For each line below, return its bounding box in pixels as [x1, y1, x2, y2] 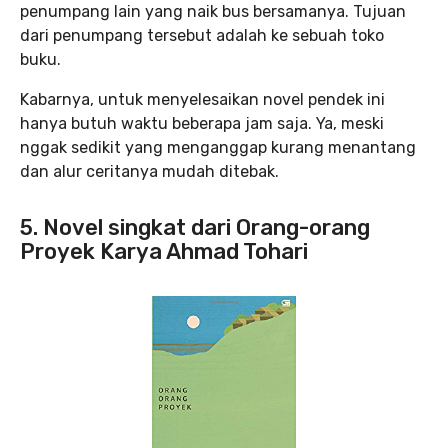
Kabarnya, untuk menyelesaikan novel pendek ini [20, 89, 385, 109]
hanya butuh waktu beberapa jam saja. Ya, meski [20, 113, 384, 133]
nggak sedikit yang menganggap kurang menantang [20, 137, 416, 157]
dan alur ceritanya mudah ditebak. [20, 161, 279, 181]
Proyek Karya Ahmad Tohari [20, 237, 308, 265]
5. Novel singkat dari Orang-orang [20, 213, 370, 241]
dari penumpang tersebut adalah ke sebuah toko [20, 25, 384, 45]
